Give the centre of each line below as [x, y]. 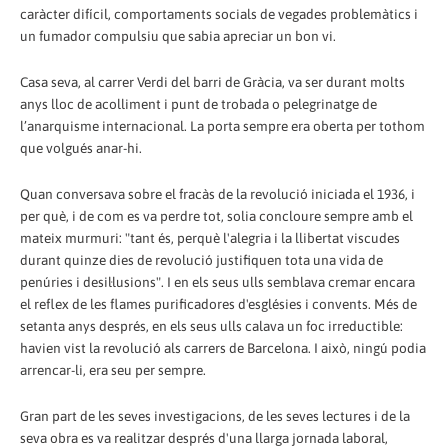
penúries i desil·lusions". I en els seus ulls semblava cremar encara [217, 281]
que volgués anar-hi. [81, 147]
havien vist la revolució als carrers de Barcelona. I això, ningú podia [223, 347]
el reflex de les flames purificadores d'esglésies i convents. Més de [218, 303]
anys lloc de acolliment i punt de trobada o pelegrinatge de [198, 103]
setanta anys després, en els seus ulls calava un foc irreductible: [211, 325]
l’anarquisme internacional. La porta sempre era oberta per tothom [222, 125]
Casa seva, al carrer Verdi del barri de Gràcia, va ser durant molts [212, 81]
